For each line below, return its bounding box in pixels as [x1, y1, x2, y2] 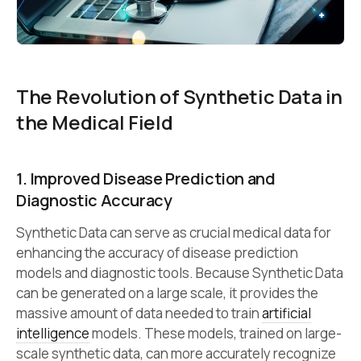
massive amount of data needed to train [16, 303, 262, 322]
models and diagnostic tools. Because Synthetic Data [16, 263, 343, 282]
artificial [262, 303, 311, 322]
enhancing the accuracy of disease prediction [16, 243, 298, 262]
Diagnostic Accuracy [16, 189, 172, 211]
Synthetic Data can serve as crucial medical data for [16, 222, 331, 242]
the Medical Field [16, 108, 173, 135]
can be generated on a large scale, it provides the [16, 283, 318, 302]
